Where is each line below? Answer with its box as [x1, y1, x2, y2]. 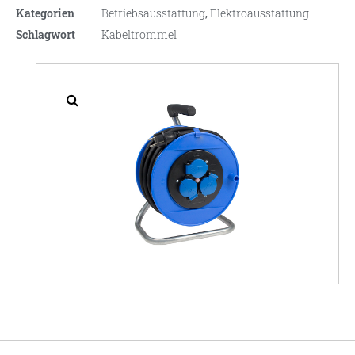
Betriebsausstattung [101, 6, 205, 21]
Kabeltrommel [101, 27, 177, 43]
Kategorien [16, 6, 74, 21]
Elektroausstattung [210, 6, 309, 21]
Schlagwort [16, 27, 75, 43]
